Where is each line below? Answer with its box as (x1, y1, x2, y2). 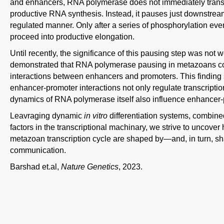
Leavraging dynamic (10, 111, 84, 120)
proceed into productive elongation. (10, 32, 134, 41)
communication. (10, 145, 66, 154)
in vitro (84, 111, 107, 120)
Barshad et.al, (10, 162, 61, 171)
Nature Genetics (61, 162, 118, 171)
